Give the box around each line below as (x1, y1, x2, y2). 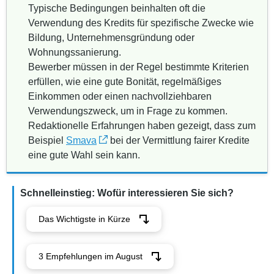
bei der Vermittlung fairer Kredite (108, 135, 250, 146)
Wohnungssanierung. (28, 47, 121, 57)
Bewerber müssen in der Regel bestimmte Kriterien (28, 62, 249, 72)
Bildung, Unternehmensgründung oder (28, 32, 194, 43)
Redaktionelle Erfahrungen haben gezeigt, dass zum (28, 120, 256, 131)
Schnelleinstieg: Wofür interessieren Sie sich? (20, 188, 234, 198)
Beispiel (28, 135, 66, 146)
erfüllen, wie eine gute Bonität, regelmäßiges (28, 76, 221, 87)
